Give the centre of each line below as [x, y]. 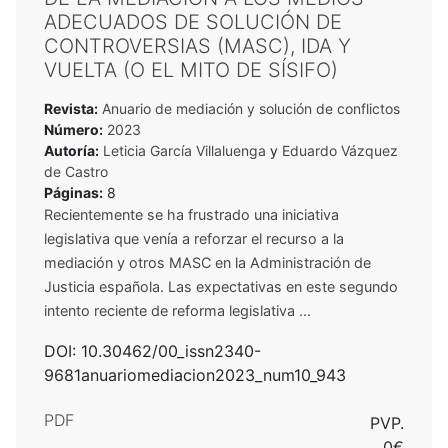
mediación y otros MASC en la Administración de [207, 262]
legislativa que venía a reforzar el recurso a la [194, 238]
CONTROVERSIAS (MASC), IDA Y [197, 45]
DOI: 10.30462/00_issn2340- [152, 350]
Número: [73, 129]
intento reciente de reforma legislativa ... [177, 310]
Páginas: [73, 192]
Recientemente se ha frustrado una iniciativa [191, 214]
